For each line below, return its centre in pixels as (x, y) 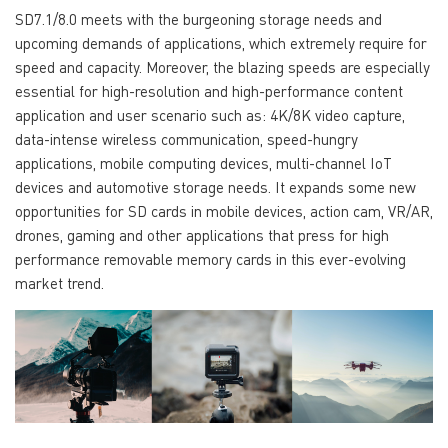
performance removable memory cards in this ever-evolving (210, 259)
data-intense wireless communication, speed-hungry (186, 139)
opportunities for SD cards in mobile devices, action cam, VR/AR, (224, 211)
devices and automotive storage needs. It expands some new (215, 187)
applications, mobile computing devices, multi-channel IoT (203, 163)
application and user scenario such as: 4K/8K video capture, (210, 115)
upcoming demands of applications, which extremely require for (221, 43)
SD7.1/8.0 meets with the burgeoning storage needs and (198, 19)
